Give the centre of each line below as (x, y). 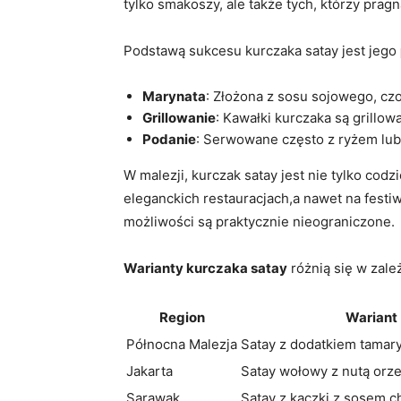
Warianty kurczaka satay (205, 269)
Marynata (174, 97)
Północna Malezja (182, 345)
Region (182, 318)
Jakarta (149, 371)
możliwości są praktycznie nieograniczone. (259, 222)
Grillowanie (179, 118)
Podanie (169, 140)
